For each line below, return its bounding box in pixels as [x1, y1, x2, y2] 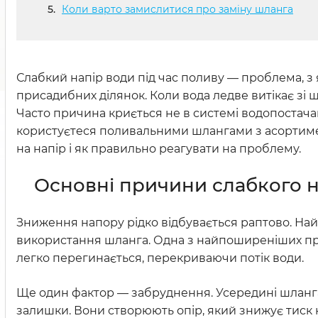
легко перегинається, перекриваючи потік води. [16, 251, 304, 265]
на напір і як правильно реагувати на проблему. [16, 142, 301, 156]
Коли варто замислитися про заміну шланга [62, 3, 293, 16]
